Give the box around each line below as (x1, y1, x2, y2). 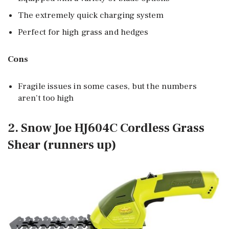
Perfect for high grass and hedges (18, 26, 149, 38)
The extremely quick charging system (18, 9, 164, 21)
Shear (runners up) (8, 136, 116, 153)
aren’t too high (18, 92, 74, 104)
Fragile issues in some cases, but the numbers (18, 80, 197, 92)
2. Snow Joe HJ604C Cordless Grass (8, 120, 204, 136)
